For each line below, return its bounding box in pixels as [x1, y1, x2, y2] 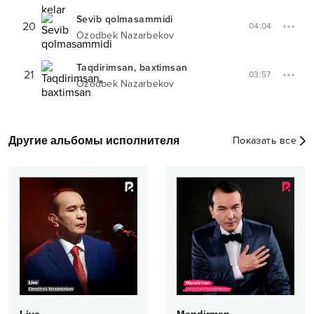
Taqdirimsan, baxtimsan [76, 62, 188, 74]
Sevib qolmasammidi [76, 13, 173, 25]
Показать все [232, 135, 296, 146]
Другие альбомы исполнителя [8, 135, 179, 146]
